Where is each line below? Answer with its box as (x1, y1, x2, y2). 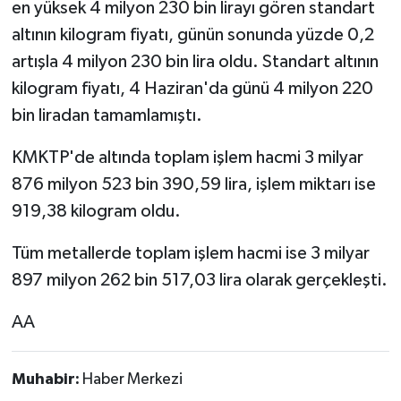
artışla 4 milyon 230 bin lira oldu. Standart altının (11, 52, 379, 71)
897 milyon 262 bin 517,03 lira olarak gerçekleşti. (11, 270, 388, 289)
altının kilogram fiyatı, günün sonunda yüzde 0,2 (11, 25, 374, 44)
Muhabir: (11, 371, 82, 388)
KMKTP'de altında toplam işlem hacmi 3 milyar (11, 148, 363, 166)
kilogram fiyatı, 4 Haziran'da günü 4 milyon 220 (11, 79, 373, 98)
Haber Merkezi (81, 371, 183, 388)
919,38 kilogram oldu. (11, 201, 181, 220)
